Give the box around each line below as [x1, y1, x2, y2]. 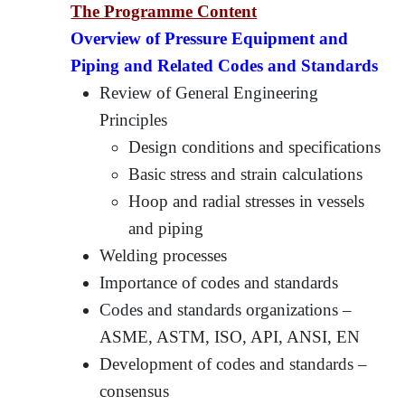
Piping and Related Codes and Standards [71, 55, 379, 75]
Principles [99, 109, 168, 129]
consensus [99, 381, 170, 400]
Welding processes [99, 245, 228, 265]
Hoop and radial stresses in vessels [128, 191, 365, 211]
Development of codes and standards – [99, 353, 368, 373]
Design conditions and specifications [128, 137, 381, 156]
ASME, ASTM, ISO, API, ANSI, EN [99, 326, 361, 346]
